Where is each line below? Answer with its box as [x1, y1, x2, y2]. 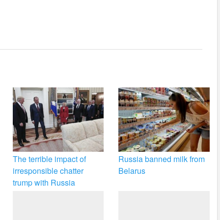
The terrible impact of [12, 153, 86, 165]
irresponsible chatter [12, 165, 83, 177]
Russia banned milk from [118, 153, 205, 165]
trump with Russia [12, 177, 75, 189]
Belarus [118, 165, 146, 177]
